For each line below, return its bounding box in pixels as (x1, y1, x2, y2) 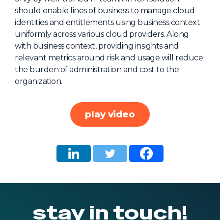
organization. (15, 77, 62, 86)
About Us (109, 7, 147, 17)
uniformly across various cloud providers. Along (15, 29, 189, 39)
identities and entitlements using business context (15, 18, 200, 27)
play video (85, 109, 135, 120)
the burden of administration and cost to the (15, 65, 179, 75)
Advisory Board (116, 43, 179, 52)
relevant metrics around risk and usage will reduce (15, 53, 203, 63)
